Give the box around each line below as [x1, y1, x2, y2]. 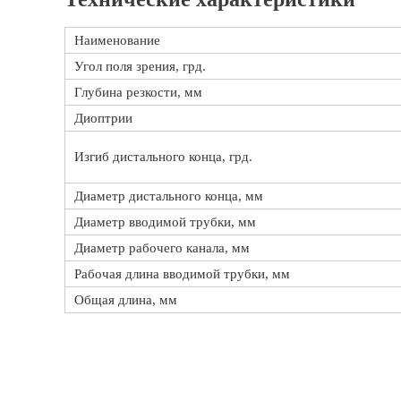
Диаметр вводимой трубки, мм [74, 215, 256, 229]
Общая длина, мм [74, 293, 177, 307]
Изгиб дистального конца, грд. [74, 149, 252, 164]
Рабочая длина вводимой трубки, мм [74, 267, 290, 281]
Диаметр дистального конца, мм [74, 189, 263, 203]
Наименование [74, 33, 160, 47]
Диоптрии [74, 111, 132, 125]
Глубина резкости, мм [74, 85, 202, 99]
